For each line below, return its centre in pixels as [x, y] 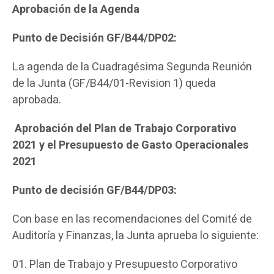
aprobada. [37, 100]
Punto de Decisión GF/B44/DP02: [94, 39]
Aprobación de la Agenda [76, 10]
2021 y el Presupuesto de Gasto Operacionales [131, 146]
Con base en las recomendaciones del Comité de [132, 220]
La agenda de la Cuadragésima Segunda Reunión [132, 67]
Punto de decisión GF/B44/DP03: [94, 191]
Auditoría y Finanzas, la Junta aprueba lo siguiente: [135, 236]
